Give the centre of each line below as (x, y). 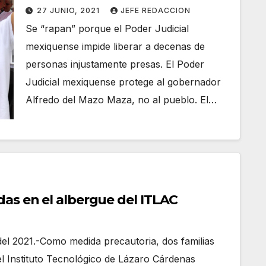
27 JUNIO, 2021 (70, 10)
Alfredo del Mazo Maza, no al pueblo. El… (121, 100)
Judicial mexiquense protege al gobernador (123, 82)
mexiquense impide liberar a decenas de (115, 46)
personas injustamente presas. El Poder (115, 64)
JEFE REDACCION (156, 10)
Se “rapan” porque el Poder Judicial (107, 28)
